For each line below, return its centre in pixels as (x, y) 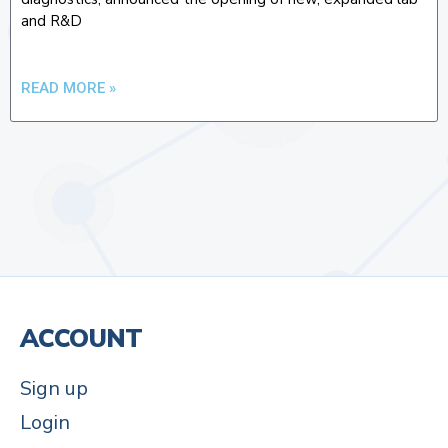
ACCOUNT (81, 338)
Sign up (54, 388)
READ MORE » (68, 87)
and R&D (51, 20)
